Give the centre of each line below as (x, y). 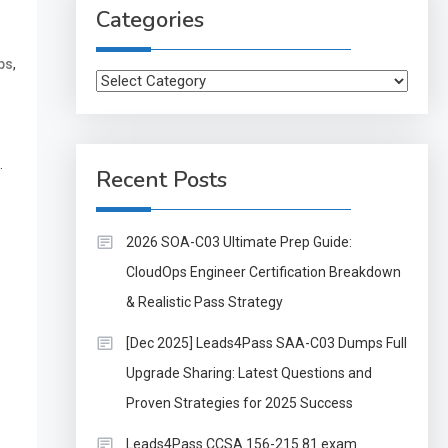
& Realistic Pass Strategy (204, 302)
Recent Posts (161, 180)
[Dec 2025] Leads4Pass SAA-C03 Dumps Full (266, 343)
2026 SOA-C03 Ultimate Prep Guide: (238, 242)
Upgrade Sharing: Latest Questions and (248, 373)
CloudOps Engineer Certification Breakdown (263, 272)
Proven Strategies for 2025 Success (239, 403)
